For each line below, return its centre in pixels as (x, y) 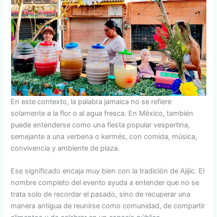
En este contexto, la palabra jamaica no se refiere (91, 101)
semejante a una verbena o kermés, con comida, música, (104, 136)
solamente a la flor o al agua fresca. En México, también (102, 113)
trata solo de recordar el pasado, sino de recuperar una (101, 194)
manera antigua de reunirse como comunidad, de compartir (108, 206)
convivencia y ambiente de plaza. (65, 148)
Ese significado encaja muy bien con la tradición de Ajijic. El (108, 171)
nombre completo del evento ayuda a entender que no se (105, 183)
